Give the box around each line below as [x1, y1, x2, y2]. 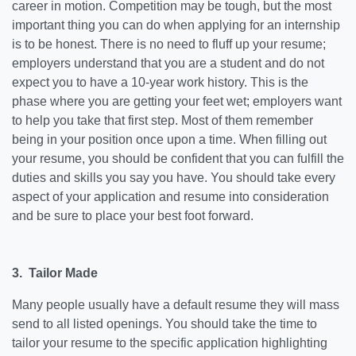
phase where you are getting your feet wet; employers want [12, 95, 342, 108]
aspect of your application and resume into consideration [12, 190, 329, 203]
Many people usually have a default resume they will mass [12, 298, 339, 311]
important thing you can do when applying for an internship [12, 18, 340, 32]
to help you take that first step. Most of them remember [12, 114, 313, 127]
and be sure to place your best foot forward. [12, 209, 257, 222]
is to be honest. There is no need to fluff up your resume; [12, 37, 326, 51]
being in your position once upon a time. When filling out [12, 133, 327, 146]
